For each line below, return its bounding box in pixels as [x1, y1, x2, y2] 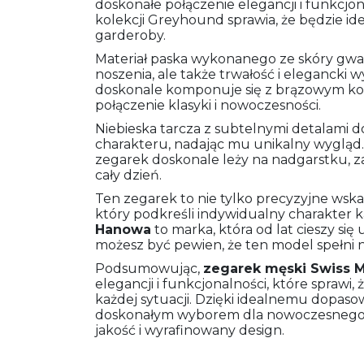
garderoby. [95, 27, 166, 43]
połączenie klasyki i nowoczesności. [95, 97, 321, 113]
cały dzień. [95, 167, 162, 183]
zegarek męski [203, 260, 310, 276]
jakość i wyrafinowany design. [95, 322, 284, 338]
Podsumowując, [95, 260, 203, 276]
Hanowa [95, 221, 151, 237]
